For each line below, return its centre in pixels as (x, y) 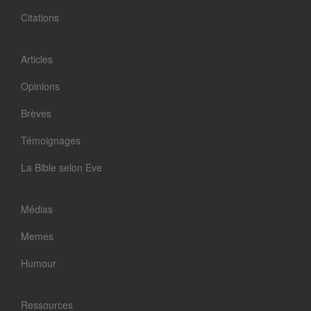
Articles (37, 59)
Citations (40, 17)
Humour (39, 263)
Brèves (36, 113)
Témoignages (51, 140)
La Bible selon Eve (61, 167)
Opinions (40, 86)
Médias (37, 209)
